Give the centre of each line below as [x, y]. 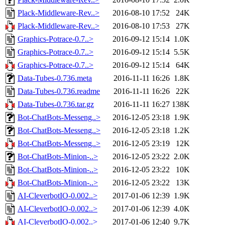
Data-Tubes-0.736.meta [55, 78]
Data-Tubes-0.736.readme [59, 91]
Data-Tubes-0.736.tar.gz [56, 104]
